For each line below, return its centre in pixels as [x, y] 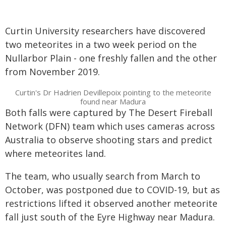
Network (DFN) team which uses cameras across [110, 126]
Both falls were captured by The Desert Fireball [109, 112]
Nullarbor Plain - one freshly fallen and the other [111, 58]
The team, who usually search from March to [103, 176]
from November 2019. [52, 72]
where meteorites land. [55, 153]
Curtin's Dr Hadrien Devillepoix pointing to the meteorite [113, 92]
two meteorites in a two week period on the [101, 44]
